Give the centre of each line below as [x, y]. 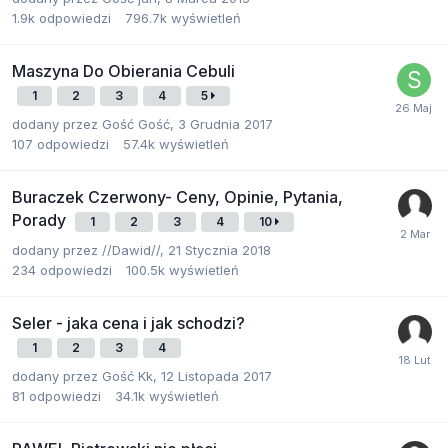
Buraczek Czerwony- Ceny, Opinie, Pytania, [177, 197]
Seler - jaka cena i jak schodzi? [128, 323]
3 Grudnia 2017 [225, 124]
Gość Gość [136, 124]
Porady [41, 220]
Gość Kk [127, 376]
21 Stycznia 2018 [219, 250]
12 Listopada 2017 [216, 376]
